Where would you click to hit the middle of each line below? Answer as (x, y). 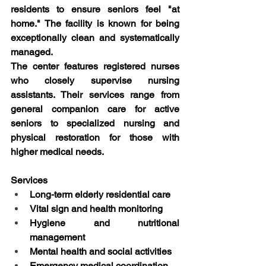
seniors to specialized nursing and (95, 123)
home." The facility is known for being (95, 23)
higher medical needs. (57, 152)
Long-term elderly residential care (100, 194)
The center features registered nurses (95, 66)
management (57, 237)
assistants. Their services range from (95, 95)
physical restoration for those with (95, 137)
